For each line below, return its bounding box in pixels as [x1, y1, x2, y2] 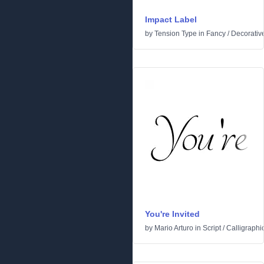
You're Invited [145, 209, 200, 219]
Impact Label [145, 15, 197, 24]
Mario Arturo [154, 224, 193, 232]
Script [203, 224, 221, 232]
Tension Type [154, 29, 197, 38]
